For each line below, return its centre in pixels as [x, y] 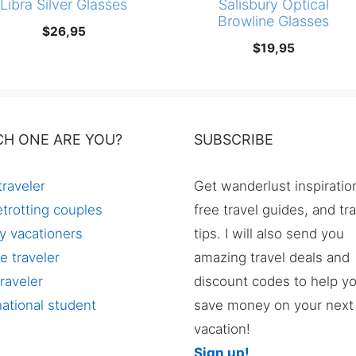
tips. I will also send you [269, 234]
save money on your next [274, 306]
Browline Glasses [274, 21]
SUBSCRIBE [234, 140]
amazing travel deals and [272, 258]
